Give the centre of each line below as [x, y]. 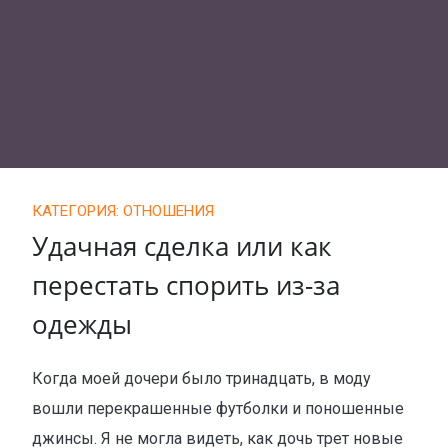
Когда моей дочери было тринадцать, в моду [201, 378]
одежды [82, 324]
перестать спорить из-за [186, 285]
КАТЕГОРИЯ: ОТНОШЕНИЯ [123, 211]
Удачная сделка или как [182, 246]
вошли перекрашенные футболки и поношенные [218, 408]
